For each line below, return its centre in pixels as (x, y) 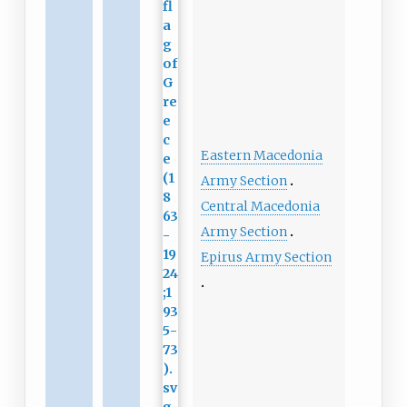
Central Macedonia (260, 207)
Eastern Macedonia (261, 156)
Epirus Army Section (266, 258)
